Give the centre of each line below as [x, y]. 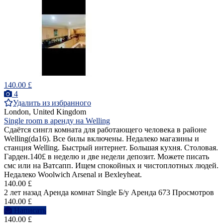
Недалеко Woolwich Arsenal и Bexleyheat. [73, 175]
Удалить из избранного [52, 103]
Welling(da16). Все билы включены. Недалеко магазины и [102, 139]
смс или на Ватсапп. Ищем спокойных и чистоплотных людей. [111, 166]
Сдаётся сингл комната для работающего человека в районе [105, 130]
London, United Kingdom [45, 112]
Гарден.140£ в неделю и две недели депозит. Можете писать [107, 157]
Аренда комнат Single [80, 193]
